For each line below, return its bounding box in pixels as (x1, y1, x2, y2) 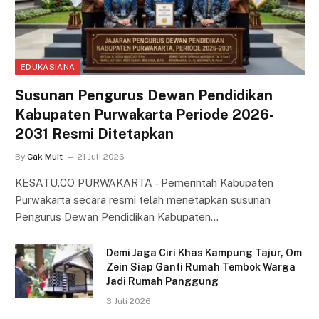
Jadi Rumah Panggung (106, 275, 219, 287)
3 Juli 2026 (106, 296, 151, 306)
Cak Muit (27, 151, 63, 162)
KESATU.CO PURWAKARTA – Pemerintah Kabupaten (15, 176, 273, 189)
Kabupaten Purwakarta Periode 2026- (15, 105, 274, 123)
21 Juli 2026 (78, 151, 125, 162)
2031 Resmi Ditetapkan (15, 125, 174, 142)
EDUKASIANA (21, 62, 75, 71)
